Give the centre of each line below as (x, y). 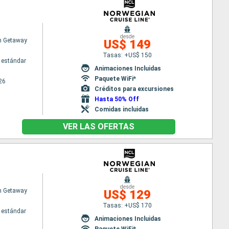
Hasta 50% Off (117, 99)
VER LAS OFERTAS (98, 127)
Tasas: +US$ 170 (128, 205)
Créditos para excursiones (134, 89)
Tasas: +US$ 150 (128, 55)
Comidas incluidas (121, 109)
